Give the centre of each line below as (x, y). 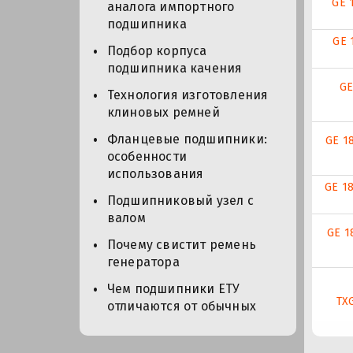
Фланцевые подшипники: (187, 139)
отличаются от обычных (181, 307)
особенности (147, 157)
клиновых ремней (163, 113)
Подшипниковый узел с (180, 201)
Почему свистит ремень (181, 245)
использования (155, 174)
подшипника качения (175, 69)
